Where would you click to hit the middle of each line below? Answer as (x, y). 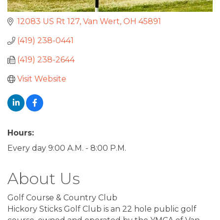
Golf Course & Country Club (62, 198)
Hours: (21, 133)
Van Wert (101, 21)
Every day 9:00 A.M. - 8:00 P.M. (67, 148)
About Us (44, 179)
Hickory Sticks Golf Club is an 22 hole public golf (102, 209)
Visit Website (42, 79)
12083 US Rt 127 (48, 21)
